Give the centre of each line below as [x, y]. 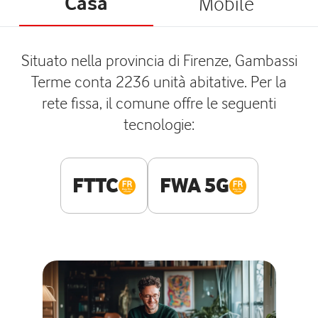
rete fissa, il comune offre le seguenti [159, 103]
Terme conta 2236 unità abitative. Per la [159, 81]
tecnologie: [159, 124]
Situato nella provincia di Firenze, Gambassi [159, 60]
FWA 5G [194, 185]
